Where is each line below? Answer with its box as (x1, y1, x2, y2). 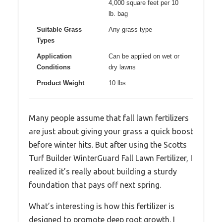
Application (37, 52, 72, 60)
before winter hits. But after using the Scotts (29, 140, 187, 149)
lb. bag (109, 9, 128, 17)
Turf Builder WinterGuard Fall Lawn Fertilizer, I (29, 153, 192, 163)
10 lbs (109, 79, 126, 87)
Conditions (37, 63, 70, 71)
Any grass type (109, 25, 152, 33)
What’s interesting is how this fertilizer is (29, 201, 174, 211)
